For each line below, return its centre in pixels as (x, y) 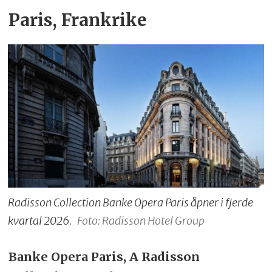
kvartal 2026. (40, 221)
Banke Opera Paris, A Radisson (104, 257)
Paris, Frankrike (77, 20)
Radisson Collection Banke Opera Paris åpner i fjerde (131, 203)
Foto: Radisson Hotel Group (141, 221)
